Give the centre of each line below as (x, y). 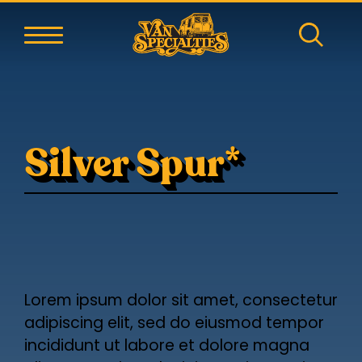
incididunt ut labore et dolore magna (166, 347)
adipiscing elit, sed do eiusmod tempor (174, 324)
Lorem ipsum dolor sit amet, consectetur (181, 301)
